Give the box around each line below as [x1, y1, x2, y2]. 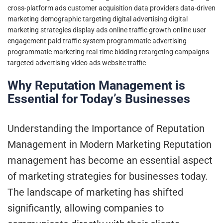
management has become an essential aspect [7, 154, 213, 166]
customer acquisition [68, 3, 132, 12]
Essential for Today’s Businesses [7, 91, 190, 106]
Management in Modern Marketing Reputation [7, 138, 212, 150]
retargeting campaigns [139, 47, 209, 56]
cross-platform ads [7, 3, 66, 12]
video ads [71, 58, 101, 67]
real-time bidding [86, 47, 137, 56]
